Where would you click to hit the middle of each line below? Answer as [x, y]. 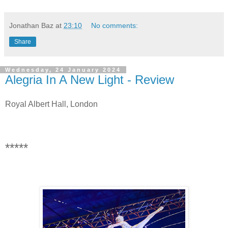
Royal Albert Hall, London [51, 104]
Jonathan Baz [31, 25]
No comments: [115, 25]
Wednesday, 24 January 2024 [63, 69]
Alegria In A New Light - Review [90, 79]
